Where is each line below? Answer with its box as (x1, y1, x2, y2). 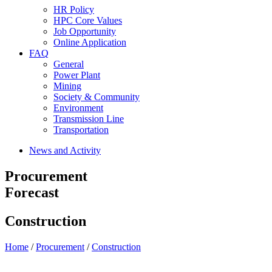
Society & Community (53, 92, 140, 102)
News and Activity (29, 145, 101, 155)
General (53, 59, 84, 69)
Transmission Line (53, 114, 124, 124)
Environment (53, 103, 103, 113)
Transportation (53, 124, 109, 135)
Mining (53, 81, 81, 91)
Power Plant (53, 70, 100, 80)
